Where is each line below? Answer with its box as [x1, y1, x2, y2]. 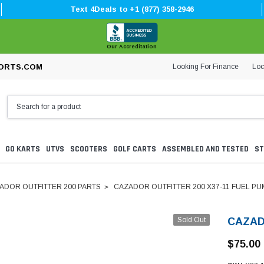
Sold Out [177, 216, 206, 225]
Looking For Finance [173, 62, 239, 71]
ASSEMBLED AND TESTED [162, 144, 249, 155]
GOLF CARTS [113, 144, 156, 155]
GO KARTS [5, 144, 40, 155]
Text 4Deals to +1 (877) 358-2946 [70, 5, 194, 14]
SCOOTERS [70, 144, 107, 155]
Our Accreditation [107, 44, 157, 49]
